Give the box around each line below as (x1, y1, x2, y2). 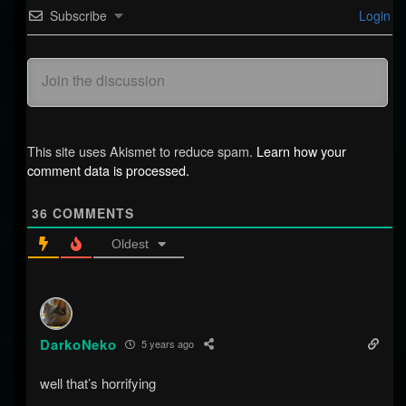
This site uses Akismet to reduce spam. (26, 141, 256, 161)
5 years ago (139, 336, 195, 352)
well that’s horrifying (40, 372, 157, 392)
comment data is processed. (26, 160, 189, 180)
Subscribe (49, 6, 107, 25)
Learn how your (256, 141, 346, 161)
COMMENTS (47, 204, 134, 223)
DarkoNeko (40, 333, 117, 354)
